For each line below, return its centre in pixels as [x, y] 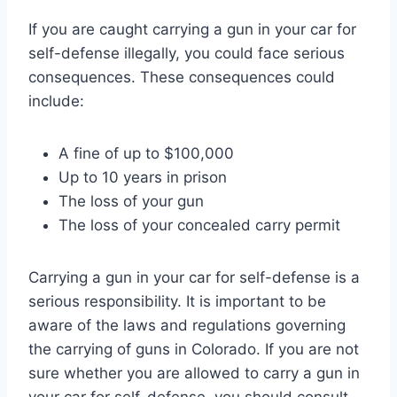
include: [56, 101]
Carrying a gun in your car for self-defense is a [194, 277]
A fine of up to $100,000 [146, 153]
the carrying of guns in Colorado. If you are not [194, 349]
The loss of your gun [131, 201]
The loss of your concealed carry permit [199, 225]
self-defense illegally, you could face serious [187, 53]
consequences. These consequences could [182, 77]
